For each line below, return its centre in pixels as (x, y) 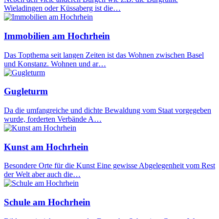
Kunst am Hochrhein (46, 147)
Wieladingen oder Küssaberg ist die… (62, 8)
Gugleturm (26, 91)
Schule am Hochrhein (47, 202)
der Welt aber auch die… (42, 175)
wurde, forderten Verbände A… (53, 119)
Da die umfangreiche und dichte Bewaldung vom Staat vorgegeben (108, 110)
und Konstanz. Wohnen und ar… (55, 64)
